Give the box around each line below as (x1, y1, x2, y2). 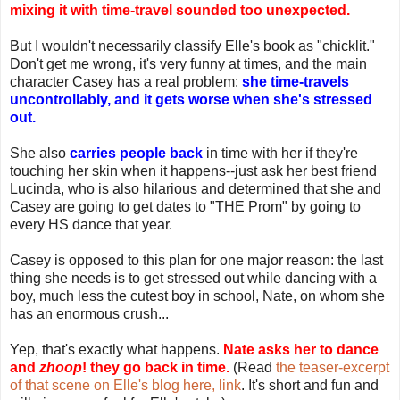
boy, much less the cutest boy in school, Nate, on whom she (10, 287, 385, 304)
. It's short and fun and (241, 377, 379, 393)
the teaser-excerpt (276, 359, 389, 375)
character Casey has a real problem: (10, 73, 242, 89)
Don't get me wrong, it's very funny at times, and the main (10, 55, 367, 71)
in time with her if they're (203, 145, 358, 161)
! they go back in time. (82, 359, 229, 375)
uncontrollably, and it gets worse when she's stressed (10, 91, 372, 107)
